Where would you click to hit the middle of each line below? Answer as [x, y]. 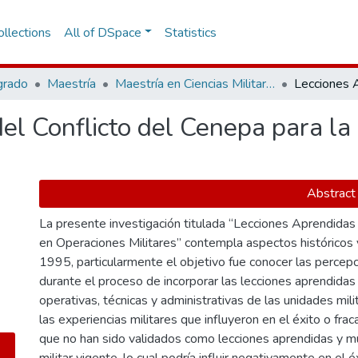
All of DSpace [102, 32]
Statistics [191, 32]
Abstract [331, 193]
